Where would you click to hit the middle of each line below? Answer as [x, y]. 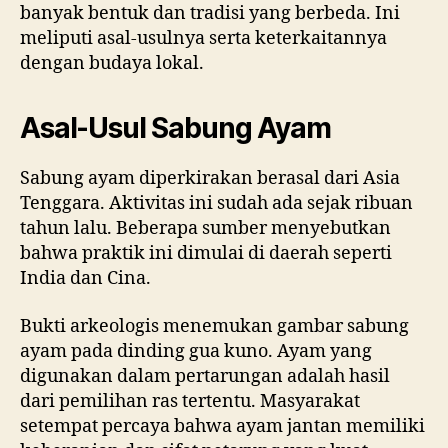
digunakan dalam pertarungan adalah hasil [205, 376]
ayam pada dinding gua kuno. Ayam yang [196, 351]
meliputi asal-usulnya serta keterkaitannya [203, 39]
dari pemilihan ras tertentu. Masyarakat [190, 401]
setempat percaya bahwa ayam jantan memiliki [222, 426]
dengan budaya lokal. [112, 64]
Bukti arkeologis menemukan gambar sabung [214, 326]
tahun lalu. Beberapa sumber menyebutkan [205, 229]
